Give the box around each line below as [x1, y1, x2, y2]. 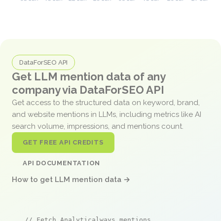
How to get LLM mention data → [12, 175, 130, 184]
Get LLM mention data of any [12, 70, 165, 83]
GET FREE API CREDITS [23, 138, 104, 146]
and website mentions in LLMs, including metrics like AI [12, 110, 201, 119]
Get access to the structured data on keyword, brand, [12, 98, 200, 107]
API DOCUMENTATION [23, 159, 101, 167]
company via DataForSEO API [12, 83, 164, 96]
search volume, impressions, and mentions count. [12, 121, 185, 131]
